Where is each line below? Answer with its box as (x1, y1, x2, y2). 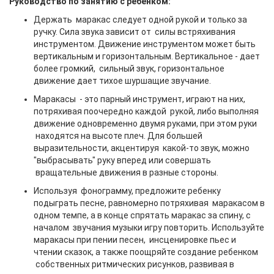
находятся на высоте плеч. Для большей (34, 131, 202, 141)
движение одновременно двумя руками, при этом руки (34, 119, 257, 128)
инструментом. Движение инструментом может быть (34, 39, 256, 49)
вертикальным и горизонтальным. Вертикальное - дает (34, 51, 260, 61)
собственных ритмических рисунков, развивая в (34, 259, 234, 269)
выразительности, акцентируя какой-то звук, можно (34, 143, 250, 153)
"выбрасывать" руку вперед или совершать (34, 155, 211, 165)
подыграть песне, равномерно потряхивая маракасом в (34, 198, 265, 208)
